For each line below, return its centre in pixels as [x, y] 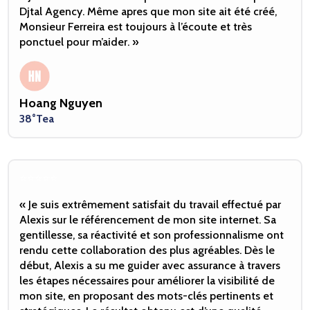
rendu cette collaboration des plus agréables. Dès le [147, 250]
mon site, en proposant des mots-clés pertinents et [147, 296]
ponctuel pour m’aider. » [79, 42]
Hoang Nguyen [61, 103]
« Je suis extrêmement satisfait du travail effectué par [151, 205]
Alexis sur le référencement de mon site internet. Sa [148, 220]
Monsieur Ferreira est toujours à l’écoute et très [136, 27]
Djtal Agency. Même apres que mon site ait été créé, [148, 12]
